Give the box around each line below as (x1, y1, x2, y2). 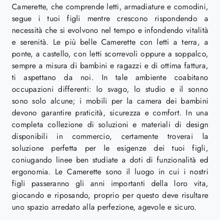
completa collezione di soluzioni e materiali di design (12, 119, 208, 131)
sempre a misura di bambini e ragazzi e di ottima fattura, (12, 60, 208, 72)
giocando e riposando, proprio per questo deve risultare (12, 190, 208, 201)
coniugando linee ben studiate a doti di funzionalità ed (12, 154, 208, 166)
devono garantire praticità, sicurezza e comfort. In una (12, 107, 208, 119)
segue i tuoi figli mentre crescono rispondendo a (12, 13, 208, 25)
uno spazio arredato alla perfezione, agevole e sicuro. (12, 201, 197, 213)
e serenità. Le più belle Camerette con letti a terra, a (12, 36, 208, 48)
